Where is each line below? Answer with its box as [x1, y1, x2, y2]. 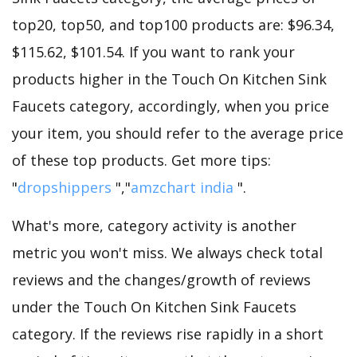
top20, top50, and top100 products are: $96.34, [12, 14, 335, 34]
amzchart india [131, 177, 233, 197]
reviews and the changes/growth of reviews [12, 269, 311, 289]
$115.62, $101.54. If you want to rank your [12, 41, 295, 61]
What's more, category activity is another [12, 215, 296, 235]
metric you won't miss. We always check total [12, 242, 323, 262]
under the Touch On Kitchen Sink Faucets [12, 296, 296, 316]
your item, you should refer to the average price [12, 123, 343, 143]
